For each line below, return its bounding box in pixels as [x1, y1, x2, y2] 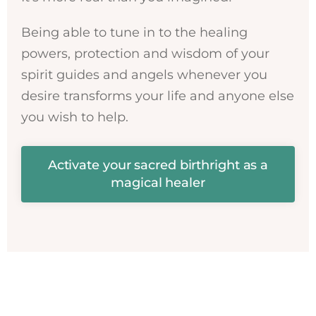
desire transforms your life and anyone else [21, 87, 294, 104]
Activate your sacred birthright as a [47, 157, 269, 173]
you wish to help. [21, 109, 128, 125]
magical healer [111, 174, 205, 190]
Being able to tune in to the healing [21, 24, 248, 40]
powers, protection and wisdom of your [21, 45, 269, 61]
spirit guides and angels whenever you [21, 66, 267, 83]
